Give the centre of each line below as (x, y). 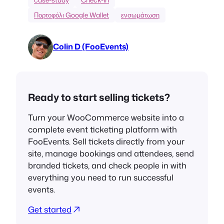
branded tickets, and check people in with (107, 165)
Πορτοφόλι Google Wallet (71, 14)
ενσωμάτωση (140, 14)
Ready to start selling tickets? (99, 97)
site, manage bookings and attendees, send (111, 153)
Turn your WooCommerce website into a (106, 117)
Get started (50, 209)
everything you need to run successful (101, 177)
